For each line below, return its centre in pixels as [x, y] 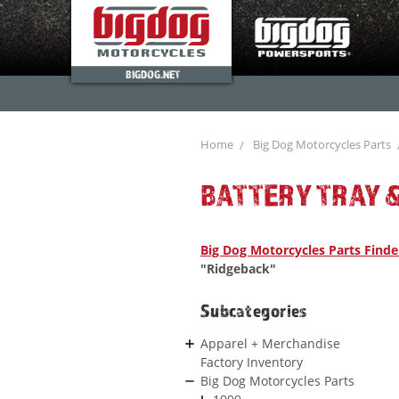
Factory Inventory [252, 362]
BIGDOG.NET [152, 74]
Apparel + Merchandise [270, 343]
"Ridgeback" [238, 269]
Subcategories [254, 310]
